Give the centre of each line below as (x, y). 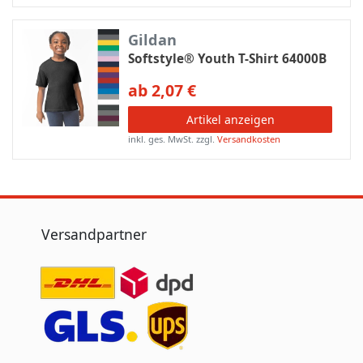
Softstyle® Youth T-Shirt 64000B (228, 58)
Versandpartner (94, 234)
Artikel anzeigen (230, 119)
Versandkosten (249, 139)
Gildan (153, 39)
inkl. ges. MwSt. (161, 139)
